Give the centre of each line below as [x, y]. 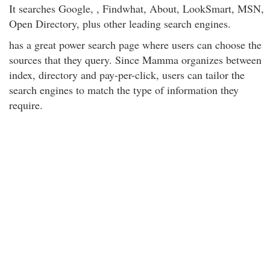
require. [26, 105]
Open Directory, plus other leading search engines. [120, 24]
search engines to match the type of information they [124, 90]
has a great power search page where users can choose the [135, 45]
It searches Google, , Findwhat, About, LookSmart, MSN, [137, 8]
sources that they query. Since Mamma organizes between [135, 60]
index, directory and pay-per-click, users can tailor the [127, 75]
